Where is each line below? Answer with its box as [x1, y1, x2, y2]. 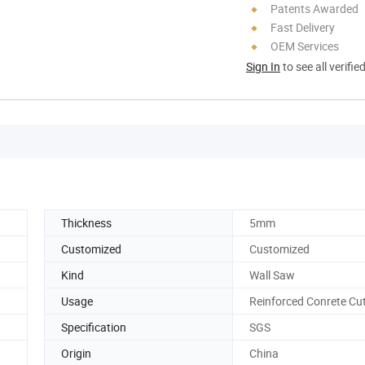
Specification [61, 319, 126, 335]
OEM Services [270, 37, 339, 54]
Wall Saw [249, 266, 295, 283]
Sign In [246, 58, 280, 74]
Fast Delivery [270, 19, 335, 35]
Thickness [61, 214, 112, 231]
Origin [61, 345, 91, 361]
